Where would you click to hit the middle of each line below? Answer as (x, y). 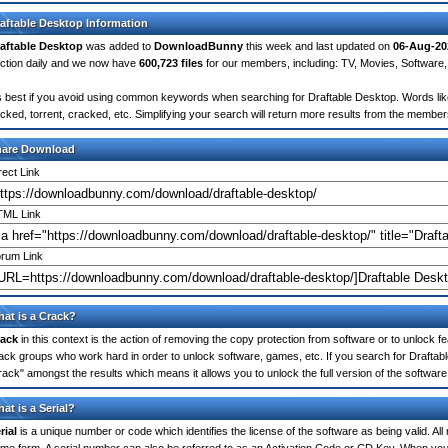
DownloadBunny (198, 46)
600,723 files (171, 63)
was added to (118, 46)
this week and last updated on (318, 46)
